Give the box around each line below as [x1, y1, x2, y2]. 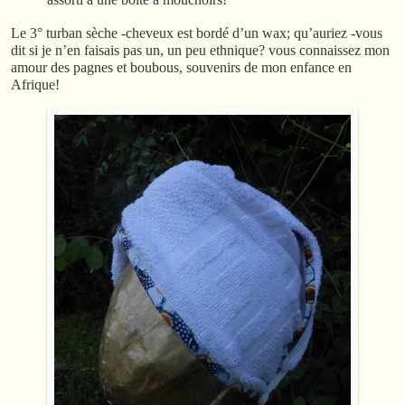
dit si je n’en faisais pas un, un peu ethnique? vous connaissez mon [11, 42, 390, 58]
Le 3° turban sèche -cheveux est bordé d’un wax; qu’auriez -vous [11, 24, 382, 41]
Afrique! [11, 76, 60, 92]
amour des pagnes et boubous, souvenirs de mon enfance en [11, 59, 352, 75]
